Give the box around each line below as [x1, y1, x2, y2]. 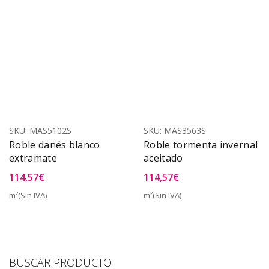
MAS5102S [29, 125, 71, 136]
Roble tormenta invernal [144, 138, 258, 151]
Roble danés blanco [9, 138, 100, 151]
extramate [9, 151, 57, 165]
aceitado [144, 151, 183, 165]
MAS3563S [164, 125, 206, 136]
